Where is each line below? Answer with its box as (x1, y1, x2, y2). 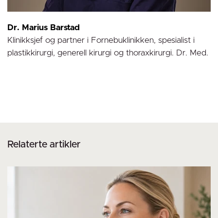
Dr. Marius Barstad (7, 23, 80, 32)
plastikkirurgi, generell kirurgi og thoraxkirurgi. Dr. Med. (7, 49, 208, 57)
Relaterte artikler (7, 140, 81, 150)
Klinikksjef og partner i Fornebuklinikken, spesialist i (7, 36, 195, 45)
